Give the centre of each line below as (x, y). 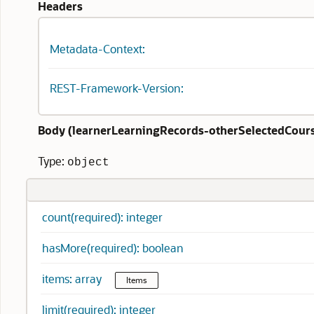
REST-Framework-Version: (117, 88)
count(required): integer (102, 217)
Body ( (55, 130)
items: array (73, 279)
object (88, 163)
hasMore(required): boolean (113, 248)
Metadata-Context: (97, 49)
